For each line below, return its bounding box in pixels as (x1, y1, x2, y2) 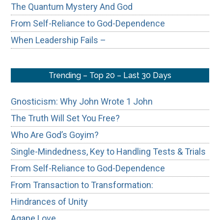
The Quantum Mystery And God (11, 1, 133, 12)
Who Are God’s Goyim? (11, 129, 99, 140)
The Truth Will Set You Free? (11, 112, 120, 123)
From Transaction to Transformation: (11, 179, 158, 190)
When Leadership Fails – (11, 34, 107, 45)
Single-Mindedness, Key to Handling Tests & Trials (11, 146, 206, 157)
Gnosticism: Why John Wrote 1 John (11, 96, 153, 107)
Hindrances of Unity (11, 196, 88, 207)
